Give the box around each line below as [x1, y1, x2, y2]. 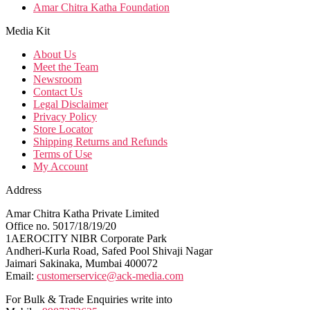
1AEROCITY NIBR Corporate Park [6, 232, 167, 244]
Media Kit [6, 24, 50, 37]
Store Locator [33, 122, 93, 135]
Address [6, 183, 42, 196]
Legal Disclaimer [33, 98, 108, 110]
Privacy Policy [33, 110, 97, 122]
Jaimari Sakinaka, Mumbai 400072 [6, 257, 158, 269]
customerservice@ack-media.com [37, 269, 183, 282]
